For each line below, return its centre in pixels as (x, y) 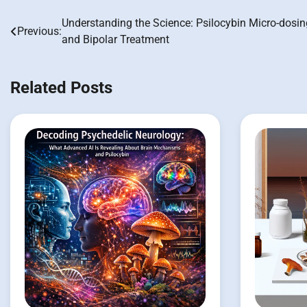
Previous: (39, 31)
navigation (48, 51)
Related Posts (61, 87)
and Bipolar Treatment (115, 39)
